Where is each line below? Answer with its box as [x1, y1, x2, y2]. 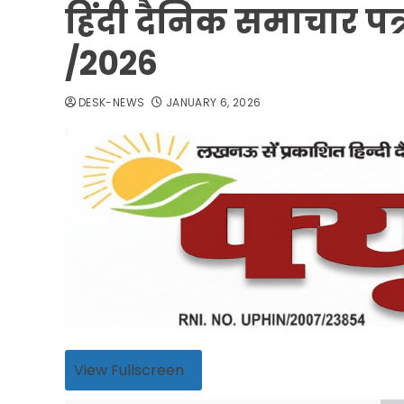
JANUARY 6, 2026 [166, 95, 262, 110]
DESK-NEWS [78, 95, 145, 110]
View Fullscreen [74, 359, 184, 381]
